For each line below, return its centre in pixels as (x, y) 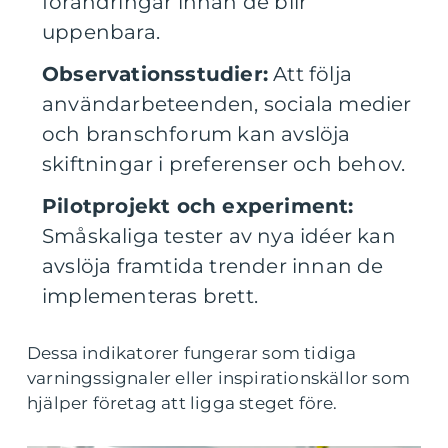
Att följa (310, 73)
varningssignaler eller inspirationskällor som (219, 377)
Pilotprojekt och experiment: (198, 205)
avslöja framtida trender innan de (213, 265)
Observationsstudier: (155, 73)
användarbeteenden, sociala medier (227, 103)
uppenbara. (101, 31)
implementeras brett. (150, 295)
